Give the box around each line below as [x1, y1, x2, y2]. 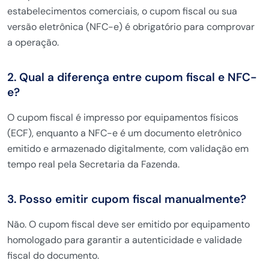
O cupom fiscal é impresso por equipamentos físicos [7, 111, 238, 124]
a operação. [7, 36, 59, 49]
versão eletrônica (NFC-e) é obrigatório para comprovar [7, 20, 255, 33]
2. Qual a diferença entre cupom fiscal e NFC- [7, 70, 257, 85]
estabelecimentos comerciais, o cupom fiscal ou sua [7, 5, 237, 17]
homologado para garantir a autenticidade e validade [7, 234, 242, 246]
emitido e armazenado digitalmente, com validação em [7, 142, 249, 155]
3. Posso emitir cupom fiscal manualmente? [7, 192, 246, 207]
